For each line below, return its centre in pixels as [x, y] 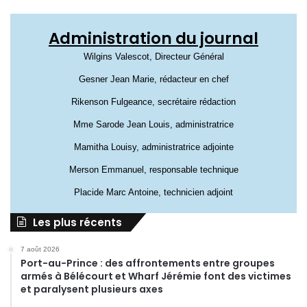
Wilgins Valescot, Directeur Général [153, 57]
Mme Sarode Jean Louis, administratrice [153, 125]
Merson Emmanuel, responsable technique [153, 170]
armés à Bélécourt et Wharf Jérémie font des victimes [156, 277]
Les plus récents [77, 223]
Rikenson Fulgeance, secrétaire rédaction [153, 102]
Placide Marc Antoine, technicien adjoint [153, 193]
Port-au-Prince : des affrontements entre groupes [148, 263]
